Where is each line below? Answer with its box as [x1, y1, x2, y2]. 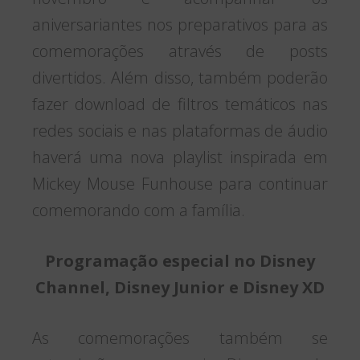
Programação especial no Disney [45, 250, 315, 272]
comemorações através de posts [32, 40, 328, 63]
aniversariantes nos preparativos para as [32, 14, 328, 36]
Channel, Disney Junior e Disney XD [35, 276, 325, 299]
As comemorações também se [32, 327, 328, 350]
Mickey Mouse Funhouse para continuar [32, 173, 328, 195]
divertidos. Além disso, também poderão [32, 67, 328, 89]
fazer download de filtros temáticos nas [32, 93, 328, 116]
